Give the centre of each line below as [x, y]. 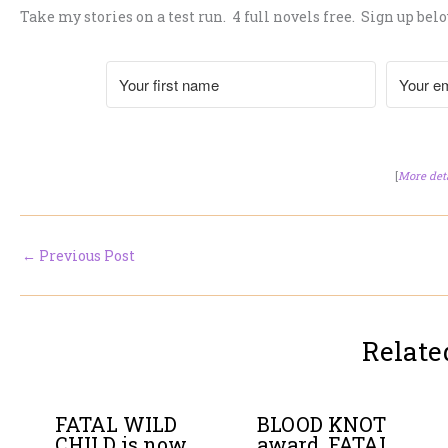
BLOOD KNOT [321, 423]
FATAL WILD [116, 423]
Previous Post [85, 255]
